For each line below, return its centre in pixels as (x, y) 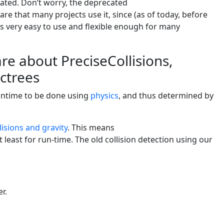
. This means (91, 128)
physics (104, 96)
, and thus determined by (166, 96)
